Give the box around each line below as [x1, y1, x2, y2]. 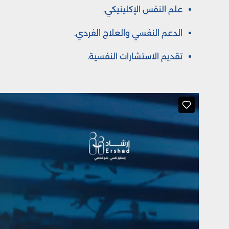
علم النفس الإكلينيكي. [103, 4, 182, 14]
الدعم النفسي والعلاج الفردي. [74, 28, 182, 38]
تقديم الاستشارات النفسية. [87, 51, 182, 61]
